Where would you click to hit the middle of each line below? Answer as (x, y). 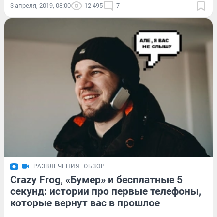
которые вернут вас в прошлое (85, 203)
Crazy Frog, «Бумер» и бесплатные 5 (96, 179)
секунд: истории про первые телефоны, (106, 191)
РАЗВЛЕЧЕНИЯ (57, 166)
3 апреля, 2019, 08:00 (40, 6)
